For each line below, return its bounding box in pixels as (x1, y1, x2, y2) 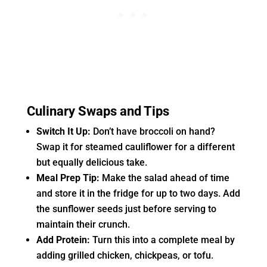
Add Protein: (36, 234, 90, 246)
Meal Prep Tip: (36, 172, 100, 184)
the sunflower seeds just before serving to (36, 203, 216, 215)
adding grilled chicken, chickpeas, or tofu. (36, 250, 213, 262)
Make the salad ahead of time (99, 172, 229, 184)
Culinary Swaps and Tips (26, 104, 169, 119)
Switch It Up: (36, 126, 91, 138)
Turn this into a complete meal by (89, 234, 235, 246)
